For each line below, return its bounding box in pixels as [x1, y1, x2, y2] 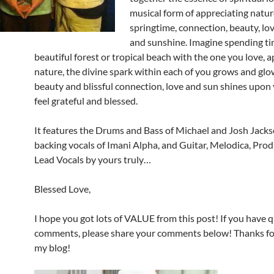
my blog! [34, 242, 70, 253]
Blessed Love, [34, 183, 91, 194]
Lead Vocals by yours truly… [34, 154, 151, 165]
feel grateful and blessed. [34, 95, 138, 106]
